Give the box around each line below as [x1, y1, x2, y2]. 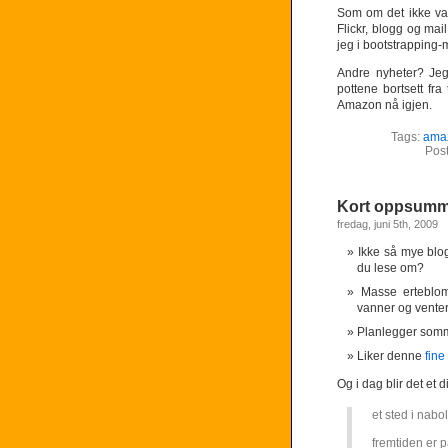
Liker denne [357, 349, 425, 363]
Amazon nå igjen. [337, 98, 432, 112]
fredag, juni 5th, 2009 [337, 218, 438, 230]
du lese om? [357, 261, 424, 275]
